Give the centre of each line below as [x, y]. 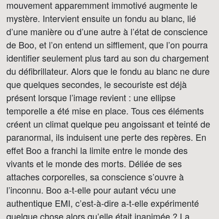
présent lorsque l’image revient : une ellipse [91, 97]
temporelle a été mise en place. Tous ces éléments [105, 110]
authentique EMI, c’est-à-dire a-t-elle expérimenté [103, 203]
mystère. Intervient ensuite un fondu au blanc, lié [101, 18]
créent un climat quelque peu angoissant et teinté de [108, 124]
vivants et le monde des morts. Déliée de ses [94, 163]
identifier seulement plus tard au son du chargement [108, 58]
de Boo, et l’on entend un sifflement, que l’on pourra [107, 44]
